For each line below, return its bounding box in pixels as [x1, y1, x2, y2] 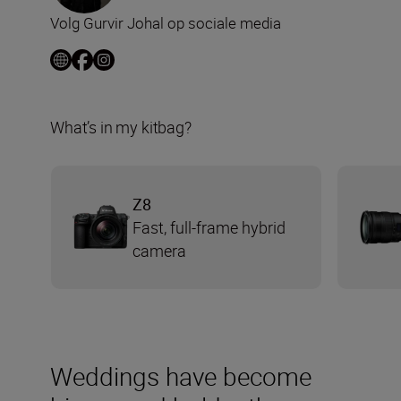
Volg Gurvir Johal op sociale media [50, 12, 281, 33]
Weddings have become [50, 358, 311, 393]
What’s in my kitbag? [50, 115, 192, 138]
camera [132, 239, 186, 261]
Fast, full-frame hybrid [132, 216, 286, 238]
